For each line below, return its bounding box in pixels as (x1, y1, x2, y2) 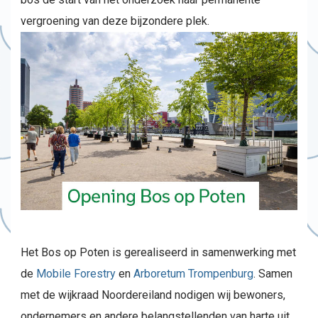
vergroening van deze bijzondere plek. (21, 14, 209, 28)
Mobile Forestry (36, 267, 116, 280)
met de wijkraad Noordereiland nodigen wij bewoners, (21, 288, 285, 302)
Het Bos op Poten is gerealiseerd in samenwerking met (21, 246, 296, 259)
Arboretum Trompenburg (133, 267, 253, 280)
